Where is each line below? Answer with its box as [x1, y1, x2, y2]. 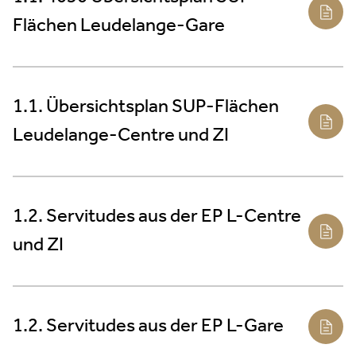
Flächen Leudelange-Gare [13, 8, 225, 44]
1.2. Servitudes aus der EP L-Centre [13, 199, 301, 234]
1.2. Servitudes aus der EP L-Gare [13, 308, 284, 344]
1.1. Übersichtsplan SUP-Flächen [13, 89, 279, 125]
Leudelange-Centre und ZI [13, 118, 229, 153]
